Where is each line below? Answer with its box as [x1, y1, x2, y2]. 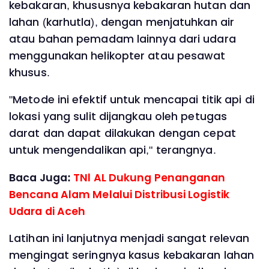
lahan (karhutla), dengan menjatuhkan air [9, 14, 235, 29]
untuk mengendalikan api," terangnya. [9, 143, 219, 158]
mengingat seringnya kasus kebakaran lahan [9, 248, 255, 263]
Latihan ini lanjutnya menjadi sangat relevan [9, 231, 250, 246]
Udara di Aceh [9, 204, 86, 219]
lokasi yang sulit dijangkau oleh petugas [9, 109, 228, 124]
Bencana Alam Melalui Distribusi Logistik [9, 187, 230, 202]
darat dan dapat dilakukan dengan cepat [9, 126, 236, 141]
